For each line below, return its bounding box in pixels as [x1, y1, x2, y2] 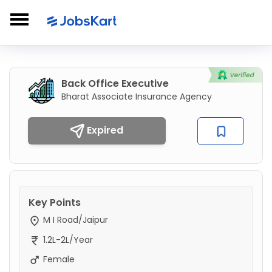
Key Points [29, 195, 81, 210]
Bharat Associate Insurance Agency [61, 90, 212, 103]
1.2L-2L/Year [41, 233, 93, 246]
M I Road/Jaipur [41, 214, 108, 226]
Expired [84, 123, 124, 137]
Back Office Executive [61, 76, 169, 90]
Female [41, 253, 75, 265]
